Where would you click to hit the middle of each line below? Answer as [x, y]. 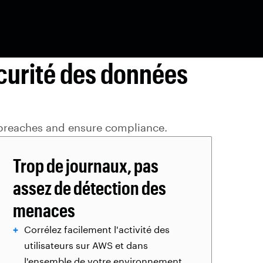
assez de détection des [90, 188]
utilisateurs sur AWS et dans [86, 245]
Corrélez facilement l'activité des [97, 229]
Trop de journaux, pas [86, 165]
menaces [44, 210]
